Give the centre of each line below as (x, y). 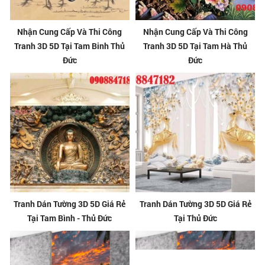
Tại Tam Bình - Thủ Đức (70, 218)
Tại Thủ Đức (195, 218)
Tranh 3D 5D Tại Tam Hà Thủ (195, 46)
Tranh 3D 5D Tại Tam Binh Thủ (70, 46)
